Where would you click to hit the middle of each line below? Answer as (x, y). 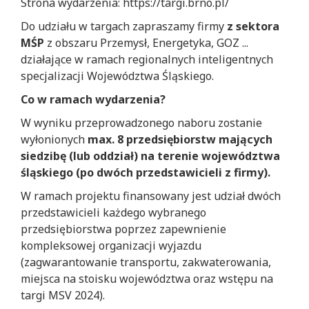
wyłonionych (54, 139)
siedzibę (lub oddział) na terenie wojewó (133, 156)
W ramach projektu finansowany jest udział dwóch (151, 196)
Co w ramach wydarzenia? (93, 99)
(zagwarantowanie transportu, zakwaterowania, (146, 262)
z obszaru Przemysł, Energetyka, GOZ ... (146, 42)
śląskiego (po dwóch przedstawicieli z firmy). (146, 172)
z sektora (253, 26)
